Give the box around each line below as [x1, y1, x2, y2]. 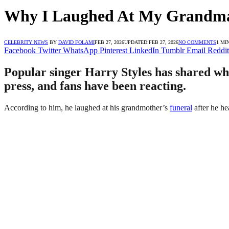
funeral [170, 103, 192, 112]
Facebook [4, 45, 36, 55]
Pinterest [100, 45, 127, 55]
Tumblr [161, 45, 185, 55]
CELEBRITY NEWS [4, 39, 48, 45]
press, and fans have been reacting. [4, 79, 186, 93]
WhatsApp [63, 45, 98, 55]
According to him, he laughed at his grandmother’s [4, 103, 170, 112]
